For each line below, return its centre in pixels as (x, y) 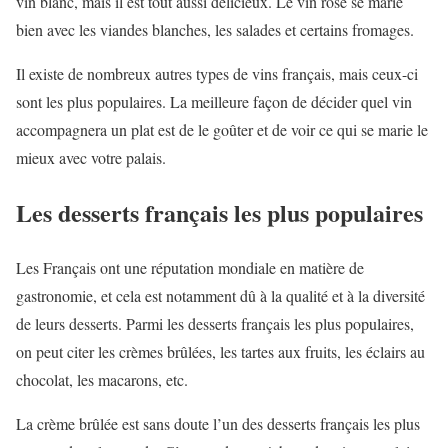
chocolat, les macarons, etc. (102, 379)
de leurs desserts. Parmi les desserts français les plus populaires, (215, 323)
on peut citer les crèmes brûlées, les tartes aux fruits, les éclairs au (220, 351)
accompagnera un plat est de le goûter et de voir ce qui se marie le (222, 130)
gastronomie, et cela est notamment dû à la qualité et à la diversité (220, 295)
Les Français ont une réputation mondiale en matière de (190, 267)
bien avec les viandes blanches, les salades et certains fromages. (215, 30)
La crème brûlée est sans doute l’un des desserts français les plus (218, 423)
